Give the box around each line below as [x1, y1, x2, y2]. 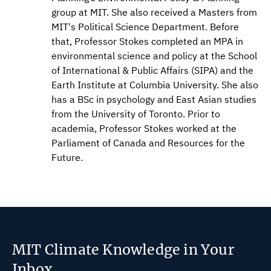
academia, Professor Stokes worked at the [51, 122, 237, 135]
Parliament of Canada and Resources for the [51, 137, 245, 149]
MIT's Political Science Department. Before [51, 21, 239, 33]
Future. [51, 151, 83, 164]
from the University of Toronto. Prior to [51, 108, 220, 120]
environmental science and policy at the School [51, 50, 257, 62]
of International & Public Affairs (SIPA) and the [51, 64, 253, 77]
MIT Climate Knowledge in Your [12, 241, 235, 259]
